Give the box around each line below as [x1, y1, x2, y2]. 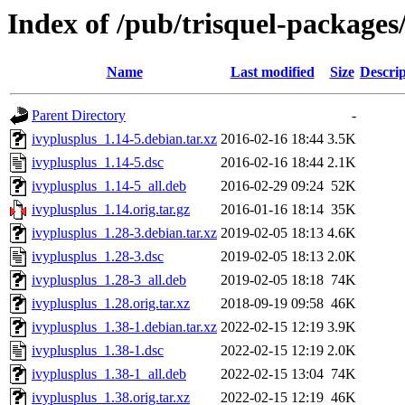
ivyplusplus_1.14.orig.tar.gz [32, 202, 190, 218]
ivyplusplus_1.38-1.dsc [32, 343, 164, 359]
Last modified [230, 64, 315, 80]
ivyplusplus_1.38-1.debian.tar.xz [32, 319, 217, 335]
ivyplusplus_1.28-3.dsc [32, 249, 164, 265]
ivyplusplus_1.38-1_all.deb [32, 366, 186, 382]
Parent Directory [32, 108, 126, 124]
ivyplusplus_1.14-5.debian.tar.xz [32, 131, 217, 147]
